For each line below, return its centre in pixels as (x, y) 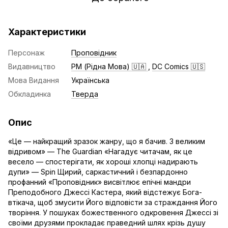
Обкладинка (30, 94)
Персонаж (26, 53)
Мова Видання (34, 80)
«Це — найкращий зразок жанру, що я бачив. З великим (107, 141)
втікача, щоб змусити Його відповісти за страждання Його (113, 202)
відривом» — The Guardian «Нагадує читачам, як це (100, 151)
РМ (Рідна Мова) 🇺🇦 (110, 66)
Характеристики (47, 32)
